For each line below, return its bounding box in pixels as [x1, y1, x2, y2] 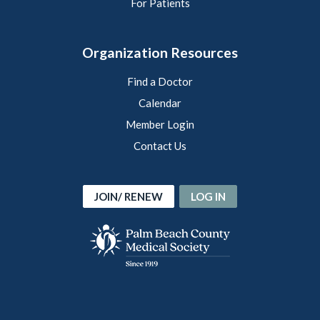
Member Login [126, 117, 194, 131]
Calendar [139, 96, 181, 109]
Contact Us [134, 139, 186, 152]
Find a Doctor [127, 74, 193, 88]
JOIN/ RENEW [94, 189, 163, 203]
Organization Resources [82, 44, 238, 61]
